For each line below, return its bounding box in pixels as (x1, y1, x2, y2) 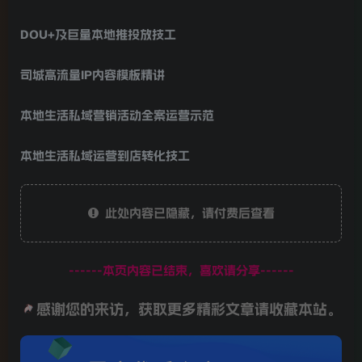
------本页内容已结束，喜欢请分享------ (68, 263, 294, 276)
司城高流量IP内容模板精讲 (20, 68, 165, 81)
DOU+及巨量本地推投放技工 (20, 27, 176, 40)
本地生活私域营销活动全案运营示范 (20, 108, 214, 121)
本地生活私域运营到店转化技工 (20, 149, 190, 162)
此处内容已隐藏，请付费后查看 (98, 206, 275, 219)
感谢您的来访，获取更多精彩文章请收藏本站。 (36, 302, 342, 318)
